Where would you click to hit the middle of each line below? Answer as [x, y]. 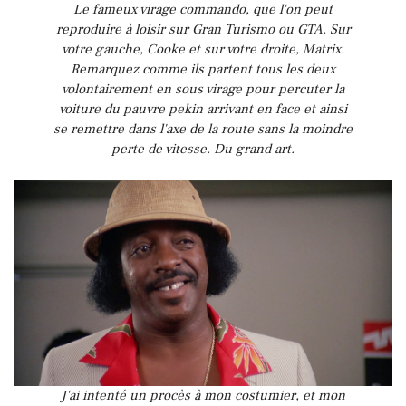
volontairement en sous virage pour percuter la [203, 90]
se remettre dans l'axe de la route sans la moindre [203, 130]
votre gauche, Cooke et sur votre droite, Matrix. [203, 50]
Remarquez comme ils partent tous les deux [203, 70]
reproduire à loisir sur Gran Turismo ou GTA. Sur [203, 30]
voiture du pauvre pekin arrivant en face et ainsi [203, 110]
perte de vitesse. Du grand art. [203, 150]
